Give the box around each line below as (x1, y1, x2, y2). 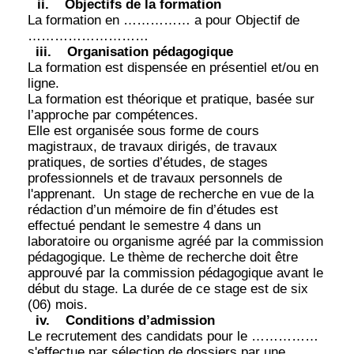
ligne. (28, 75, 59, 91)
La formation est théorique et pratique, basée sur (28, 91, 314, 107)
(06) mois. (28, 296, 88, 312)
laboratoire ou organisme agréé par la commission (28, 233, 323, 249)
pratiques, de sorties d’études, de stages (28, 154, 268, 170)
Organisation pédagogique (67, 43, 233, 59)
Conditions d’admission (66, 312, 215, 328)
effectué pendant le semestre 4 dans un (28, 217, 261, 233)
